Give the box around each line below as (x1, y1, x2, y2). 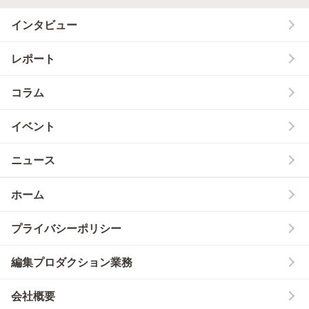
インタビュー (11, 18, 77, 32)
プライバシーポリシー (11, 221, 121, 235)
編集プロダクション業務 (11, 255, 132, 269)
